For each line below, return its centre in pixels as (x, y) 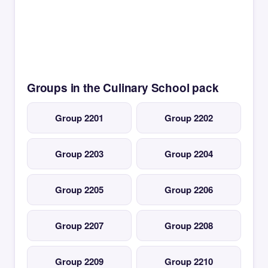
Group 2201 (79, 118)
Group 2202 (189, 118)
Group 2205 (79, 190)
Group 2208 (189, 226)
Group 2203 (79, 154)
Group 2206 (189, 190)
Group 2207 (79, 226)
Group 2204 (189, 154)
